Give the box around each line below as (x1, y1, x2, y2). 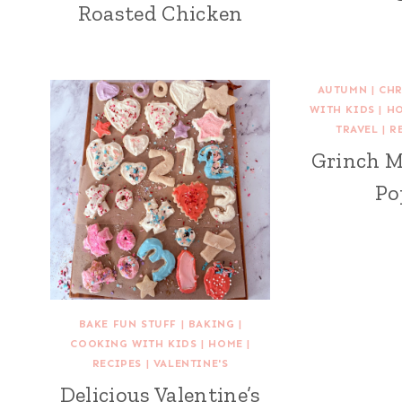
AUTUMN (317, 83, 368, 96)
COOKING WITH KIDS (70, 337, 197, 351)
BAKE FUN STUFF (78, 318, 178, 331)
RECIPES (92, 357, 143, 371)
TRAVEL (335, 122, 379, 135)
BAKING (188, 318, 235, 331)
